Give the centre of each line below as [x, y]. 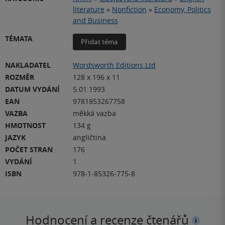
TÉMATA [19, 39]
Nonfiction [129, 10]
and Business [95, 21]
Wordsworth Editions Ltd [114, 65]
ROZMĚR [20, 77]
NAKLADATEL [28, 65]
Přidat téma [99, 42]
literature [89, 10]
